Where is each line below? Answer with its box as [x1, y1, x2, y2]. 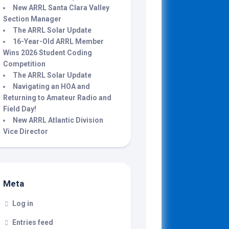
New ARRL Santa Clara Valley [13, 4, 109, 12]
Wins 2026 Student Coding [3, 49, 92, 57]
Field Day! [3, 105, 36, 113]
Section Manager [3, 15, 61, 23]
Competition [3, 60, 45, 68]
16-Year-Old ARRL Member [13, 37, 104, 45]
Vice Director [3, 127, 48, 135]
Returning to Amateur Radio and [3, 94, 111, 102]
